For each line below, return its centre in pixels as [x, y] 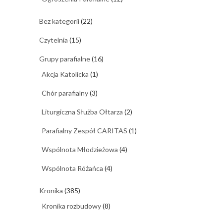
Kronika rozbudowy [71, 206]
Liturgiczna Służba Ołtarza [82, 111]
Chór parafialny [65, 93]
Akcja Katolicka [65, 74]
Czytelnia [54, 40]
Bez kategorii [59, 21]
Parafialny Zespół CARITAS [84, 130]
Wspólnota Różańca [72, 168]
